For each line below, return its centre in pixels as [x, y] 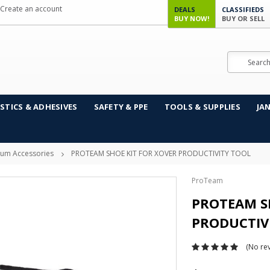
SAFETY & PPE [121, 107]
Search [239, 57]
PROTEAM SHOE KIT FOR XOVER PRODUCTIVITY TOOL [161, 153]
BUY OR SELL [243, 18]
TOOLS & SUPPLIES [202, 107]
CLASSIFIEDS [243, 9]
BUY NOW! [192, 18]
